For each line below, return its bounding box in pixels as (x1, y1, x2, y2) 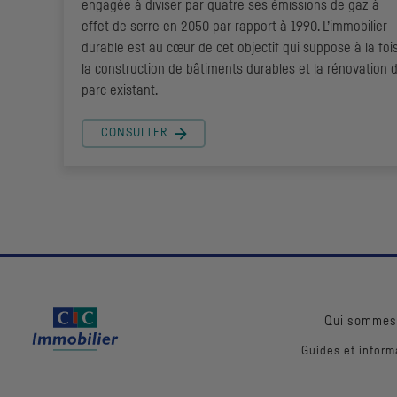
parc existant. (82, 83, 158, 98)
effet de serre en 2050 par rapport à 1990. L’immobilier (82, 19, 387, 35)
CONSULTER (101, 127, 168, 140)
